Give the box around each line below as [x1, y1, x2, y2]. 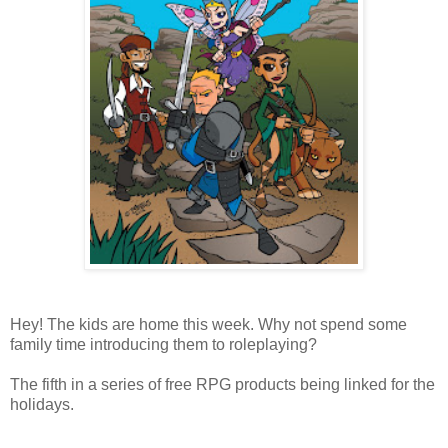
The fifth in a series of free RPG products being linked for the [10, 375, 435, 393]
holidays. [10, 395, 74, 413]
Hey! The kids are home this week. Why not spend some [10, 315, 407, 333]
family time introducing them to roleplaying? [10, 335, 317, 353]
